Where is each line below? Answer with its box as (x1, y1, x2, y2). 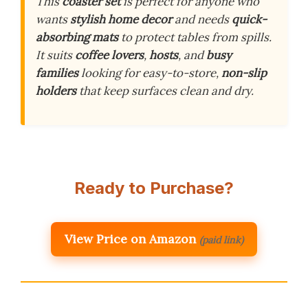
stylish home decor (70, 12, 172, 27)
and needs (172, 12, 232, 27)
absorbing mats (36, 30, 118, 45)
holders (36, 83, 76, 99)
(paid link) (199, 234, 243, 247)
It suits (36, 47, 75, 63)
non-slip (221, 65, 267, 81)
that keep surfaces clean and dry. (76, 83, 254, 99)
